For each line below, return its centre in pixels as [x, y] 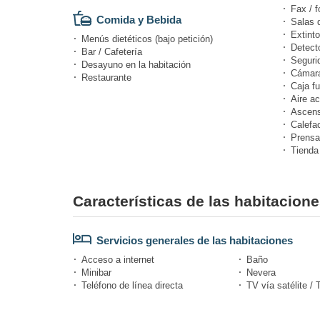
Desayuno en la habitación [136, 64]
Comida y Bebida [139, 19]
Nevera [261, 272]
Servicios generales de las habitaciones [195, 240]
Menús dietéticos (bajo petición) [147, 39]
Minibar [96, 272]
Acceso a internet [118, 259]
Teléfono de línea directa [132, 285]
